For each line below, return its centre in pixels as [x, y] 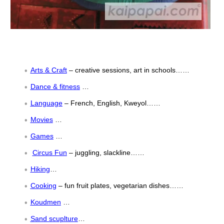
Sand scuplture [54, 218]
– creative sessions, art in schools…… [128, 70]
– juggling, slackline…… [105, 152]
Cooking [43, 185]
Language [46, 103]
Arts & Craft [48, 70]
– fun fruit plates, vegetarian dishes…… [120, 185]
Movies [41, 119]
